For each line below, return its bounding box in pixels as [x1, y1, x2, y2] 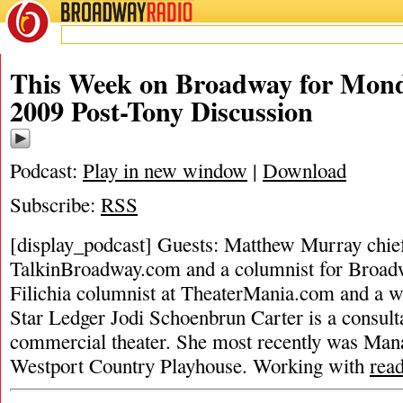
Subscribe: [10, 191, 101, 218]
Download [263, 157, 346, 184]
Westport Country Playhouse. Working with [10, 352, 370, 379]
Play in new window [83, 157, 247, 184]
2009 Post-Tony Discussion [10, 91, 313, 130]
